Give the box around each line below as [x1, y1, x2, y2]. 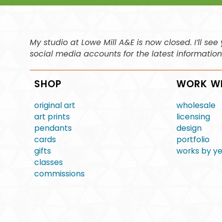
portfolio [176, 133, 210, 145]
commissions [34, 167, 85, 179]
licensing [176, 111, 211, 122]
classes [34, 156, 63, 168]
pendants [34, 122, 72, 134]
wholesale [176, 99, 216, 111]
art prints [34, 111, 70, 122]
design [176, 122, 202, 134]
